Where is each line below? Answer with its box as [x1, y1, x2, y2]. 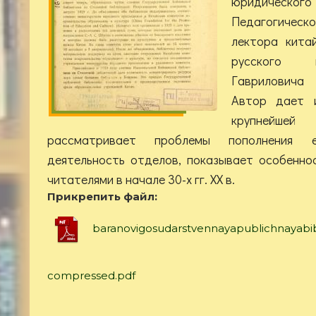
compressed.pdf [47, 268, 135, 282]
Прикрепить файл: [47, 189, 160, 203]
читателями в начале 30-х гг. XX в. [47, 170, 235, 188]
